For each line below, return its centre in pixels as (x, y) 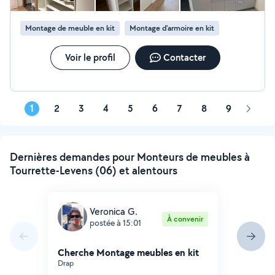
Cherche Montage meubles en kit (128, 252)
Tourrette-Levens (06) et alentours (94, 170)
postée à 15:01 (115, 223)
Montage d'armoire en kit (172, 28)
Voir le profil (90, 57)
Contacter (184, 57)
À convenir (185, 219)
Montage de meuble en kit (70, 28)
